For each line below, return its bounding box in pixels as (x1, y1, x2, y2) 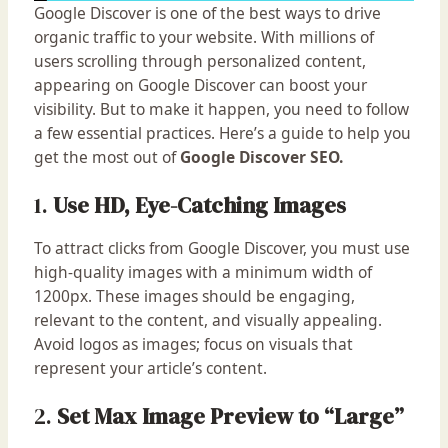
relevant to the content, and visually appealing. (33, 308, 382, 331)
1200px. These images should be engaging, (33, 284, 355, 307)
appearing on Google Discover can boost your (33, 74, 367, 97)
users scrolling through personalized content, (33, 50, 366, 73)
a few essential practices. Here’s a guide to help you (33, 122, 411, 145)
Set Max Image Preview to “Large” (56, 400, 404, 431)
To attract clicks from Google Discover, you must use (33, 236, 410, 259)
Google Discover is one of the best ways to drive (33, 2, 381, 25)
